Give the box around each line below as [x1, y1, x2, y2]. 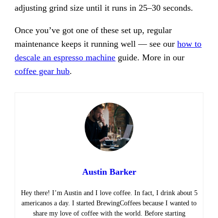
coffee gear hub [15, 66, 70, 76]
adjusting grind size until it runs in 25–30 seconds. [15, 2, 194, 13]
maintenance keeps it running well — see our [15, 38, 178, 49]
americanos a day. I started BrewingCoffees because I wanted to [21, 199, 197, 207]
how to [177, 38, 202, 49]
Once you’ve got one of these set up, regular [15, 25, 172, 35]
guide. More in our [115, 52, 185, 62]
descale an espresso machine [15, 52, 116, 62]
